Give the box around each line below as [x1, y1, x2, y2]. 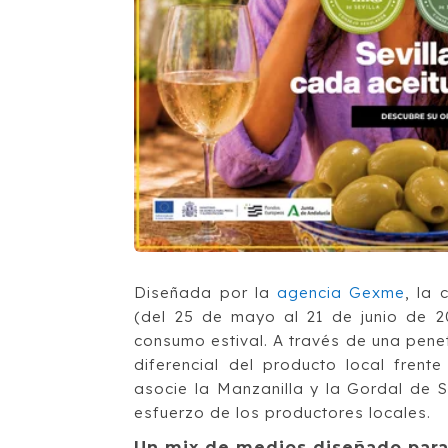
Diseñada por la [134, 282, 277, 302]
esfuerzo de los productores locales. [134, 402, 432, 422]
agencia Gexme [276, 282, 406, 302]
